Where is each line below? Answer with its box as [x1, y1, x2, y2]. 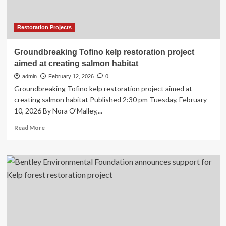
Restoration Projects [17, 24, 72, 30]
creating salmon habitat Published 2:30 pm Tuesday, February [14, 95, 207, 104]
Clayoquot [44, 5, 74, 12]
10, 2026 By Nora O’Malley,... [14, 106, 102, 115]
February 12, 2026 [48, 73, 94, 79]
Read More [14, 124, 45, 131]
